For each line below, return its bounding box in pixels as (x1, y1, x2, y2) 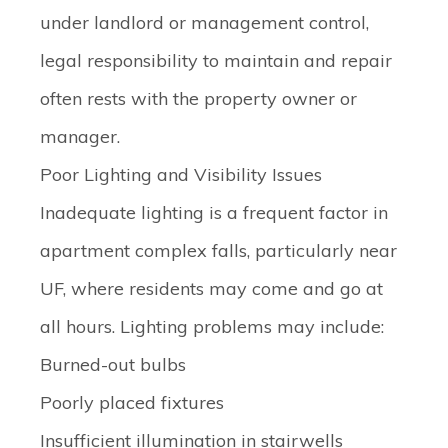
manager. (40, 125, 120, 148)
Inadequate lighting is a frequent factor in (40, 201, 388, 224)
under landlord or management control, (40, 11, 369, 34)
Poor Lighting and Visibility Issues (40, 163, 322, 186)
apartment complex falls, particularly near (40, 239, 397, 262)
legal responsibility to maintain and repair (40, 49, 392, 72)
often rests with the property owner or (40, 87, 357, 110)
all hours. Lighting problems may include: (40, 315, 384, 338)
